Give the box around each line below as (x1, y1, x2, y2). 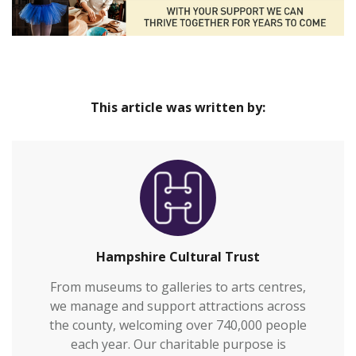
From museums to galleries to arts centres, (50, 278, 306, 296)
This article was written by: (91, 99, 265, 117)
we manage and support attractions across (50, 297, 306, 315)
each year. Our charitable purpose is (70, 335, 286, 354)
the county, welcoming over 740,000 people (49, 316, 307, 335)
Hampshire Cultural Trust (96, 248, 260, 266)
